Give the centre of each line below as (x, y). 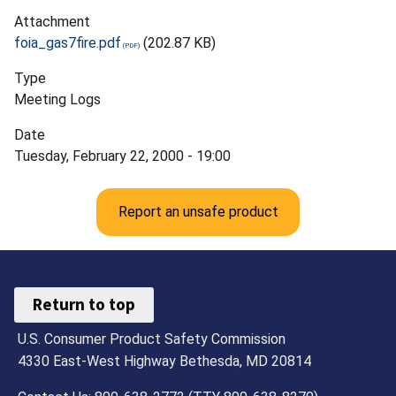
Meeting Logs (57, 99)
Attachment (52, 21)
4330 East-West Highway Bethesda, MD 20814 (165, 361)
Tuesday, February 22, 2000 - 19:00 (122, 156)
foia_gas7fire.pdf (68, 42)
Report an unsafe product (198, 211)
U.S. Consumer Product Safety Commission (152, 339)
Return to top (84, 305)
